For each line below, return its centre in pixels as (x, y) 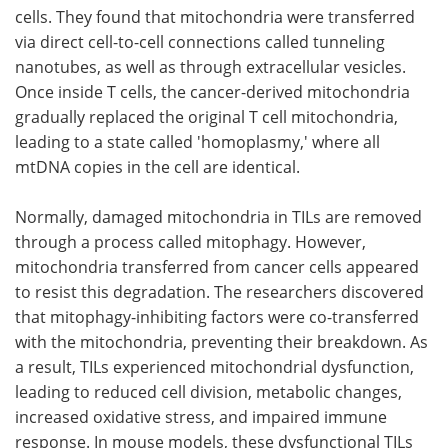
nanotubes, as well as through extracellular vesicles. (210, 67)
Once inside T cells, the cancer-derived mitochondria (212, 92)
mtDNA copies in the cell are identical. (157, 167)
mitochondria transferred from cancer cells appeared (217, 267)
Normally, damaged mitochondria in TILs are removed (218, 217)
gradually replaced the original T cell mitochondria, (206, 117)
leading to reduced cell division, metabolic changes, (208, 392)
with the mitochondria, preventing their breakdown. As (221, 342)
